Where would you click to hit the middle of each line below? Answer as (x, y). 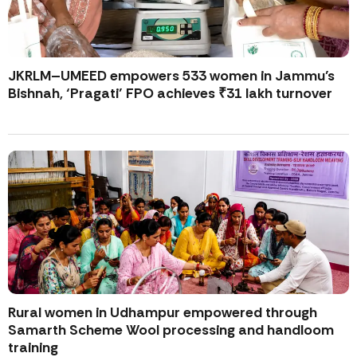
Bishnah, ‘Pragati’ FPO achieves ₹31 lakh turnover (170, 94)
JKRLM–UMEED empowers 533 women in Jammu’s (171, 76)
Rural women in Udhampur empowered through (163, 313)
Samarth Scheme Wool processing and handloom (171, 330)
